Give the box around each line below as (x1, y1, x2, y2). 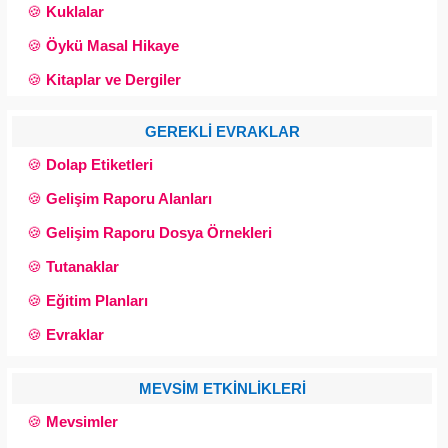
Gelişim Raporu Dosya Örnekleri (46, 224, 272, 241)
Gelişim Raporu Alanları (46, 190, 212, 207)
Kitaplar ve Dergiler (46, 71, 181, 88)
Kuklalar (46, 3, 104, 20)
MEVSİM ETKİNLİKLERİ (138, 380, 306, 397)
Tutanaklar (46, 258, 119, 275)
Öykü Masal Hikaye (46, 37, 179, 54)
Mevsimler (46, 413, 118, 430)
